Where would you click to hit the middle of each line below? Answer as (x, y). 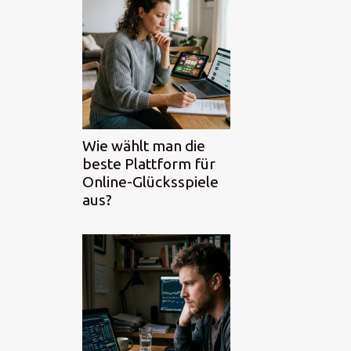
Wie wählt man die (144, 145)
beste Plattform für (149, 163)
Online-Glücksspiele (150, 181)
